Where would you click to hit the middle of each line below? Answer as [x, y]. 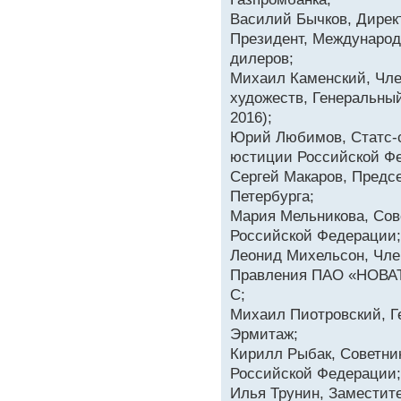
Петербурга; [272, 196]
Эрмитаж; [264, 334]
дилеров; [262, 59]
